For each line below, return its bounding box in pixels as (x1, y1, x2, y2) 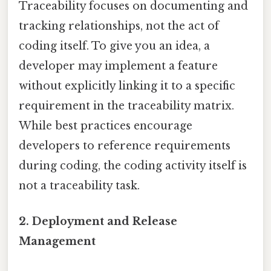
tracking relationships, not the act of (19, 19, 219, 33)
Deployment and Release (32, 215, 177, 229)
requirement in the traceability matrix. (19, 99, 234, 113)
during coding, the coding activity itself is (19, 159, 247, 173)
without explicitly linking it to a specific (19, 79, 235, 93)
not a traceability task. (19, 179, 140, 193)
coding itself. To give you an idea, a (19, 39, 210, 53)
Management (19, 235, 96, 249)
